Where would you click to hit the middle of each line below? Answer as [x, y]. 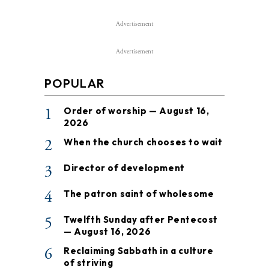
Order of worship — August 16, [137, 110]
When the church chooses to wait [143, 142]
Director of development [124, 168]
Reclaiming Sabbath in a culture [139, 250]
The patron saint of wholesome [139, 193]
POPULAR [75, 83]
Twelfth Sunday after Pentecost [141, 219]
